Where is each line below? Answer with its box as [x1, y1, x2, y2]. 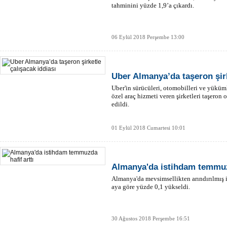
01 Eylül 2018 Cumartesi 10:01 [111, 125, 185, 131]
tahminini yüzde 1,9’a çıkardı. [111, 2, 194, 9]
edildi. [111, 100, 129, 108]
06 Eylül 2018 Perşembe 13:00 [111, 34, 184, 40]
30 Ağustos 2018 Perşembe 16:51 [111, 215, 190, 221]
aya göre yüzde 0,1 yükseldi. [111, 183, 190, 191]
